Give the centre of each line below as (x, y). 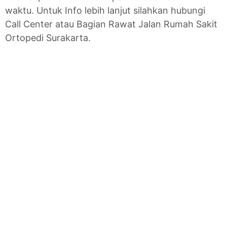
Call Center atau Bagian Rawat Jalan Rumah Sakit (111, 24)
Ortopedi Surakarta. (48, 38)
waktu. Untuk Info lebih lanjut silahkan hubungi (105, 11)
